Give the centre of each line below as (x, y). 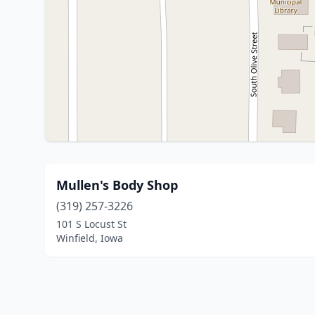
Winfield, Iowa (90, 238)
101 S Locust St (91, 224)
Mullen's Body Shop (117, 185)
